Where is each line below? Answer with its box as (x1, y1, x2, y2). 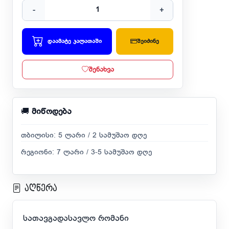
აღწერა (21, 184, 57, 194)
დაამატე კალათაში (48, 38, 102, 45)
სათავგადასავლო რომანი (23, 214, 129, 224)
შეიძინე (137, 38, 159, 45)
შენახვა (88, 65, 114, 74)
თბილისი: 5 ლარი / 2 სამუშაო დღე (21, 131, 147, 141)
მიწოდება (32, 107, 72, 117)
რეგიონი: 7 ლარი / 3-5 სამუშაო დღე (21, 148, 152, 157)
